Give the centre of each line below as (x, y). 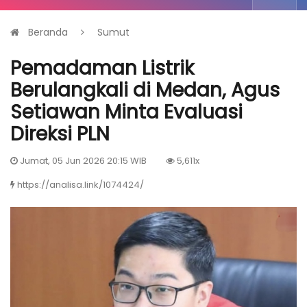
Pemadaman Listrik (102, 68)
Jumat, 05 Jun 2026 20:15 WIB (82, 160)
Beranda (48, 32)
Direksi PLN (60, 134)
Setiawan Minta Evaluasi (126, 112)
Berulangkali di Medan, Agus (145, 90)
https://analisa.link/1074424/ (81, 184)
